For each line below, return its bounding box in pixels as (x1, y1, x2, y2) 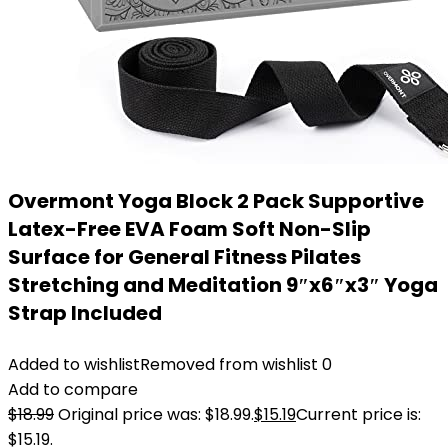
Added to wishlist (8, 353, 140, 376)
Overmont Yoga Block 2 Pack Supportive (8, 187, 424, 215)
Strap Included (8, 299, 162, 327)
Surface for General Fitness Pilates (8, 243, 361, 271)
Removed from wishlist (140, 353, 318, 376)
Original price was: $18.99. (58, 403, 254, 426)
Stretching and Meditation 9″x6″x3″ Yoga (8, 271, 438, 299)
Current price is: (296, 403, 421, 426)
